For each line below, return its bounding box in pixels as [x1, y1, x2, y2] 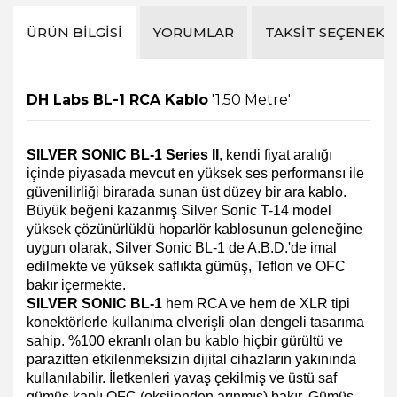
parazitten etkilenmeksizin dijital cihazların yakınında [27, 351, 356, 367]
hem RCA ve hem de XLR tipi [162, 295, 350, 311]
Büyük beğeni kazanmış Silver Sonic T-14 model [27, 202, 331, 218]
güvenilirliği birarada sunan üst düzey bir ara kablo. [27, 183, 346, 199]
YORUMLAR [153, 23, 234, 41]
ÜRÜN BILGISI [27, 23, 122, 41]
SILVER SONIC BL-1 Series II [27, 146, 219, 162]
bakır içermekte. [27, 276, 126, 292]
